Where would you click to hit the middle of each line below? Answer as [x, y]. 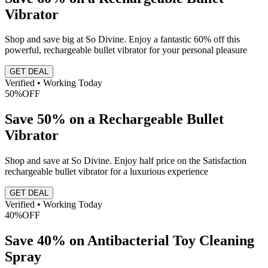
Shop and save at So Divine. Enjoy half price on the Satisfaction [126, 161]
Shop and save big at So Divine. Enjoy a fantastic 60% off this [122, 39]
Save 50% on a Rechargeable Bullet [114, 119]
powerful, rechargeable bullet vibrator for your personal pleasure [126, 50]
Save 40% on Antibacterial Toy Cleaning [130, 241]
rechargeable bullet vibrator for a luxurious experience [106, 172]
